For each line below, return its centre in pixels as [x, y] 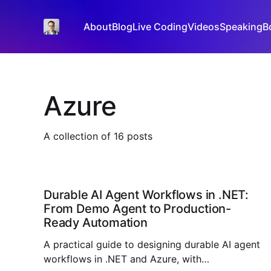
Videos [204, 27]
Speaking [241, 27]
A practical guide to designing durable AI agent [152, 244]
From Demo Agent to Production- [137, 209]
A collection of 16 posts [98, 136]
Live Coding [160, 27]
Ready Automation [96, 223]
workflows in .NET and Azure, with [122, 259]
